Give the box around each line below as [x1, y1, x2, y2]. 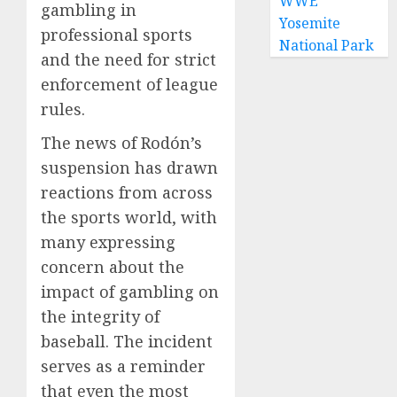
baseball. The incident [41, 331, 213, 353]
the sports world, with [41, 206, 217, 229]
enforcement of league [41, 74, 218, 96]
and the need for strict [41, 49, 216, 71]
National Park [279, 35, 375, 55]
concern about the [41, 256, 184, 278]
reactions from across [41, 182, 213, 204]
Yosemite [279, 13, 341, 33]
